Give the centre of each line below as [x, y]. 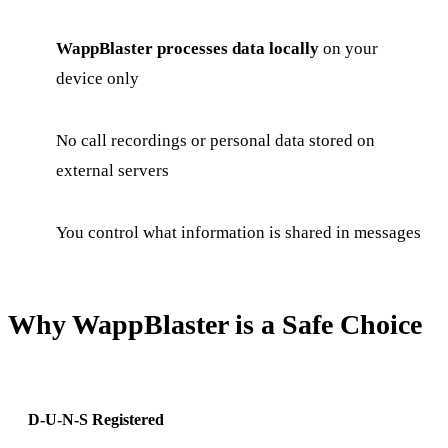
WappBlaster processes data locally [187, 48]
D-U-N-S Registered [96, 419]
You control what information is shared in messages [238, 232]
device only [97, 78]
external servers [112, 170]
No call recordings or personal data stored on [215, 140]
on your [348, 48]
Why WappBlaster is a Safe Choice [215, 324]
